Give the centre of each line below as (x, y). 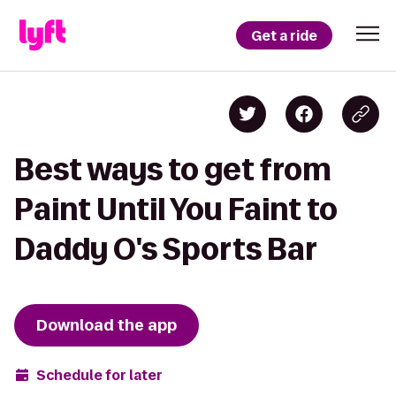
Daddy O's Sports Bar (166, 249)
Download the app (107, 325)
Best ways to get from (173, 169)
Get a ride (284, 35)
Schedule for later (99, 375)
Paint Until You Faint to (176, 209)
